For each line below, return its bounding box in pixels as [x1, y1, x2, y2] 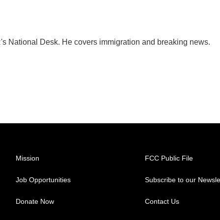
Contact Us [145, 197, 180, 205]
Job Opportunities [16, 176, 71, 184]
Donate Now [16, 197, 54, 205]
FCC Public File [145, 154, 193, 162]
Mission [16, 154, 39, 162]
